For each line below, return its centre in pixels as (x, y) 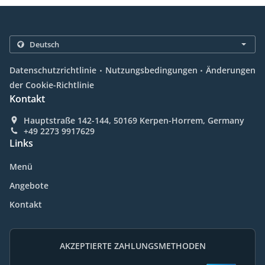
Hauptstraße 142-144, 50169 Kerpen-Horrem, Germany (134, 121)
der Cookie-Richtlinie (52, 85)
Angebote (29, 186)
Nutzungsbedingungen (151, 70)
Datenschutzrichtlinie (53, 70)
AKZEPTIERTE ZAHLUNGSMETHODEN (132, 246)
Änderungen (231, 70)
